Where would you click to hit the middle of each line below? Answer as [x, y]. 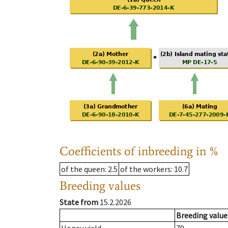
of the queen [83, 169]
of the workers [146, 169]
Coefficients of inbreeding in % [139, 151]
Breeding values [100, 186]
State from [79, 202]
